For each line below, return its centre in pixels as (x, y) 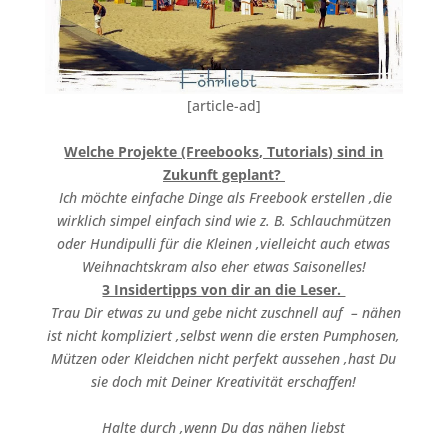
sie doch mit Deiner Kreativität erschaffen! (224, 381)
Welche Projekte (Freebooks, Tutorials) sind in (224, 151)
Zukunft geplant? (223, 174)
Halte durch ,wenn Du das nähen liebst (224, 427)
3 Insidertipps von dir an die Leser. (224, 289)
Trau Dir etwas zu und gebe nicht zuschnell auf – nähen (223, 312)
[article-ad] (223, 105)
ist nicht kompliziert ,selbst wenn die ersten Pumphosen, (224, 335)
